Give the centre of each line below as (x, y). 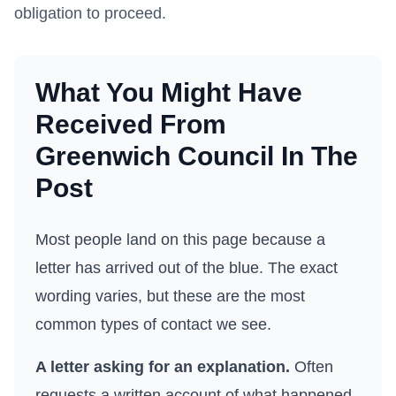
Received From (131, 124)
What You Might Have (169, 92)
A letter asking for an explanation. (163, 367)
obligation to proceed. (90, 13)
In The (316, 156)
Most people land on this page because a (180, 240)
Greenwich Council (155, 156)
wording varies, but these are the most (170, 296)
